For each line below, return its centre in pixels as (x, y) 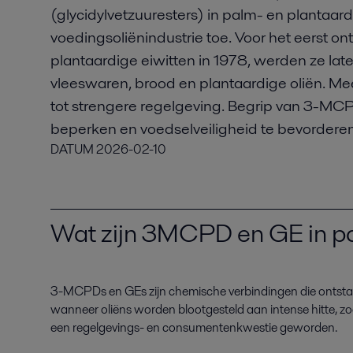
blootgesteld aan (223, 310)
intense (290, 310)
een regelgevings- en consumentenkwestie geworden (193, 328)
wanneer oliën (88, 310)
